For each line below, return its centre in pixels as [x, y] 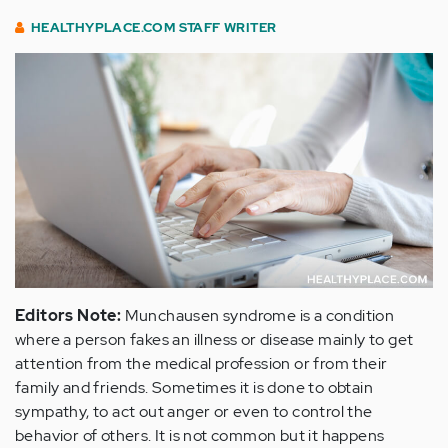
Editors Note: [68, 316]
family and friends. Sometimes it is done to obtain [194, 388]
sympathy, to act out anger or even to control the [194, 412]
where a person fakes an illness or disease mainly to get [214, 340]
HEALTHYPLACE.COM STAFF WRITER [153, 27]
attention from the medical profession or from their [201, 364]
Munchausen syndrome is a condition [258, 316]
